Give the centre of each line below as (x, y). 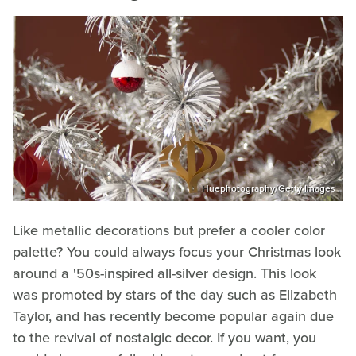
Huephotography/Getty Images (269, 189)
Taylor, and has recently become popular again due (173, 317)
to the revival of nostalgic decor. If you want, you (164, 338)
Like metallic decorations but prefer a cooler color (169, 231)
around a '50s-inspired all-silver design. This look (164, 274)
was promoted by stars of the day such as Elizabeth (175, 295)
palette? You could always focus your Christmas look (177, 252)
